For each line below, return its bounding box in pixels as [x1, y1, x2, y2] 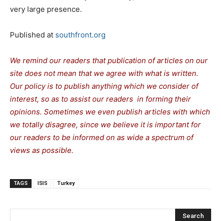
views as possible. [10, 145, 74, 155]
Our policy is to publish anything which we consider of [10, 81, 198, 91]
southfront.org [55, 30, 106, 39]
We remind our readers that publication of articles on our [10, 55, 208, 65]
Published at [10, 30, 55, 39]
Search [183, 212, 204, 220]
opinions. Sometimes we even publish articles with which [10, 107, 210, 116]
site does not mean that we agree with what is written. [10, 68, 198, 78]
